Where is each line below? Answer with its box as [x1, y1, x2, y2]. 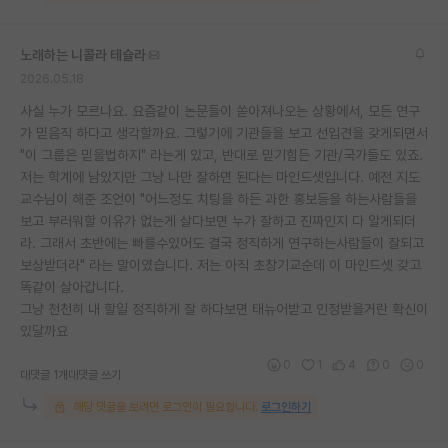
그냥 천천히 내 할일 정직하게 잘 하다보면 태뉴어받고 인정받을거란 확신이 [20, 300, 428, 317]
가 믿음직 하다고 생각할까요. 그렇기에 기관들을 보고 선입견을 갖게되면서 [20, 124, 428, 141]
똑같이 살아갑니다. [20, 278, 124, 295]
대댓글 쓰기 [68, 367, 121, 382]
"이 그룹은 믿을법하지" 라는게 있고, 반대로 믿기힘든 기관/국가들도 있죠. [20, 146, 423, 163]
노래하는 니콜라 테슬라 [20, 46, 146, 63]
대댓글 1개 [20, 367, 68, 382]
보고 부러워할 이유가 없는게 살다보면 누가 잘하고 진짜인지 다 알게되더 [20, 212, 416, 229]
